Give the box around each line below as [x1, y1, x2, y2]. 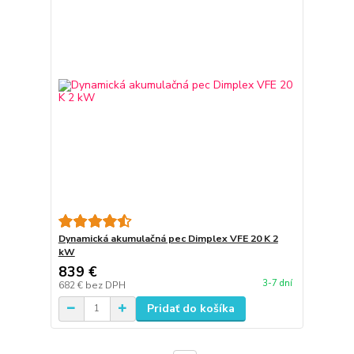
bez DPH [85, 278, 126, 292]
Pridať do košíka [146, 300, 235, 316]
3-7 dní [262, 277, 292, 289]
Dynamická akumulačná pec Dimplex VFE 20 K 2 [58, 232, 278, 245]
